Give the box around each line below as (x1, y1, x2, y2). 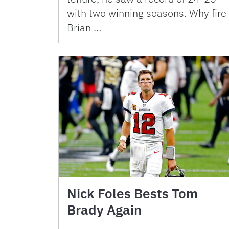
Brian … (67, 20, 101, 35)
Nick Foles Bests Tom (67, 184, 198, 202)
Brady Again (67, 200, 142, 218)
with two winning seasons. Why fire (67, 6, 226, 20)
